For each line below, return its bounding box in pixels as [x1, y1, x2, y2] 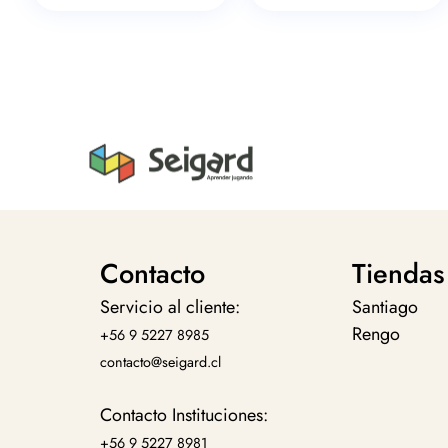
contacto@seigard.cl [100, 352, 221, 373]
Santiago [351, 294, 418, 321]
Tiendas [351, 254, 445, 294]
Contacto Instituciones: [100, 402, 268, 429]
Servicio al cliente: [100, 294, 240, 321]
